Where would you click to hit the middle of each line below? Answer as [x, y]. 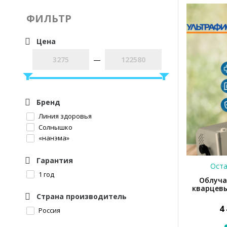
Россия [49, 211]
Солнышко [55, 127]
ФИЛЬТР [49, 18]
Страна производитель [82, 197]
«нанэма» [53, 138]
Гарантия [55, 160]
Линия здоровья [64, 116]
